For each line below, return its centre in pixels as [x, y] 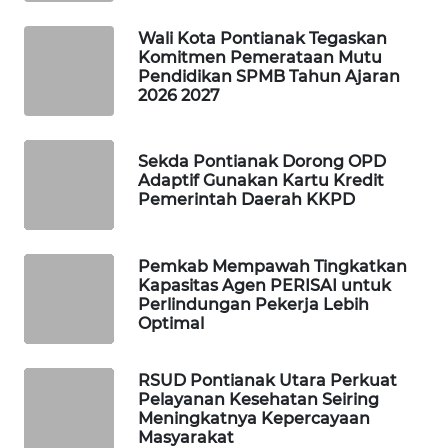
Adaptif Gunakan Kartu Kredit [261, 181]
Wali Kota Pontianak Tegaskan [262, 38]
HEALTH [67, 435]
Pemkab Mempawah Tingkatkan [272, 266]
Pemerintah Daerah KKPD [246, 200]
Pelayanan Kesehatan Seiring [258, 399]
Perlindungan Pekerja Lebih [253, 304]
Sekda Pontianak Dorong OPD [262, 162]
